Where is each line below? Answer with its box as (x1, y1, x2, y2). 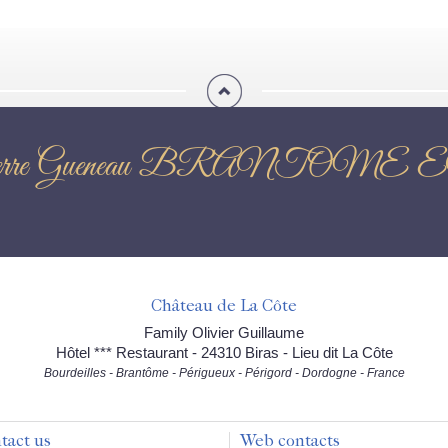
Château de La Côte (151, 295, 297, 315)
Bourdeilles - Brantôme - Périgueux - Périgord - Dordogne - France (43, 366, 405, 380)
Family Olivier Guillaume (144, 324, 304, 341)
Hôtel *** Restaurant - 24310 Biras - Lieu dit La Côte (55, 344, 393, 361)
